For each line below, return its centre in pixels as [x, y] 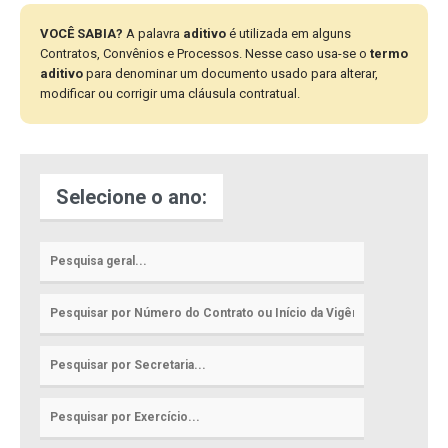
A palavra [153, 34]
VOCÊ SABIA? [81, 34]
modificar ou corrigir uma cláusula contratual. [170, 94]
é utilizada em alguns [288, 34]
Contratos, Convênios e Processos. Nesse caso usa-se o [205, 54]
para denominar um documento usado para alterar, [230, 74]
